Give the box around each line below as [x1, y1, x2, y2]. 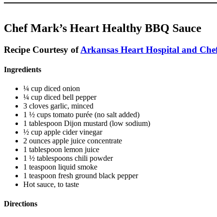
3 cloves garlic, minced [23, 102, 93, 110]
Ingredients [4, 65, 41, 74]
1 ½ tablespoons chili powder [23, 154, 113, 163]
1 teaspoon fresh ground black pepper [23, 171, 138, 180]
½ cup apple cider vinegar [23, 128, 102, 137]
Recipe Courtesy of [4, 44, 80, 55]
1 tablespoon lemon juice [23, 145, 99, 154]
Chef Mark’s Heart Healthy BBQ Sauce [4, 21, 201, 34]
